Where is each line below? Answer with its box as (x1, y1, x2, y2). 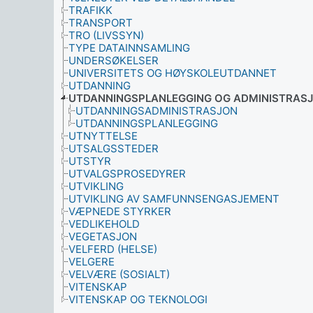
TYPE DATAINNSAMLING (68, 41, 190, 54)
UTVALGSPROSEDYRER (68, 167, 186, 180)
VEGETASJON (68, 230, 137, 243)
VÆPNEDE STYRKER (68, 205, 171, 218)
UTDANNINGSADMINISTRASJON (75, 104, 238, 117)
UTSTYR (68, 154, 111, 168)
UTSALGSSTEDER (68, 142, 159, 155)
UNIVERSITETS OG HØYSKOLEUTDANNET (68, 66, 277, 80)
